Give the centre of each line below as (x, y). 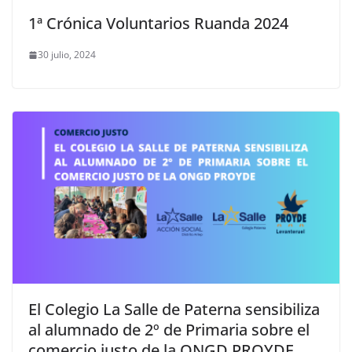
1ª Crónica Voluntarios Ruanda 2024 (158, 24)
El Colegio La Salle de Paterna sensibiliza (174, 309)
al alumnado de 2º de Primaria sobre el (169, 329)
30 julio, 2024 (67, 55)
